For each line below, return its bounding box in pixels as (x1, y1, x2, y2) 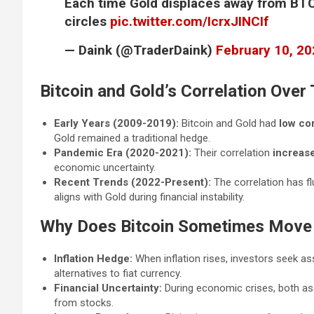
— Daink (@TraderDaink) (64, 42, 216, 58)
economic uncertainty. (54, 161, 156, 174)
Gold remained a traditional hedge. (54, 132, 210, 144)
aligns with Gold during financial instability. (54, 191, 245, 203)
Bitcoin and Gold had (179, 117, 279, 130)
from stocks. (54, 296, 114, 309)
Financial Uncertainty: (54, 282, 162, 294)
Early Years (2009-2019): (54, 117, 179, 130)
